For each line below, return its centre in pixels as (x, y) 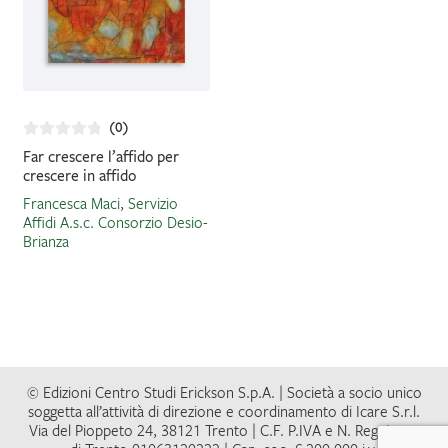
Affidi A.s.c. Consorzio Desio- (115, 221)
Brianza (45, 240)
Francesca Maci (71, 202)
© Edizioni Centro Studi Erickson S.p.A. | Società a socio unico (224, 391)
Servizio (152, 202)
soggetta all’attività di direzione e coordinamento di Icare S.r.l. (224, 410)
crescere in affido (79, 176)
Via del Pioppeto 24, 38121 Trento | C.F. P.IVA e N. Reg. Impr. (224, 429)
